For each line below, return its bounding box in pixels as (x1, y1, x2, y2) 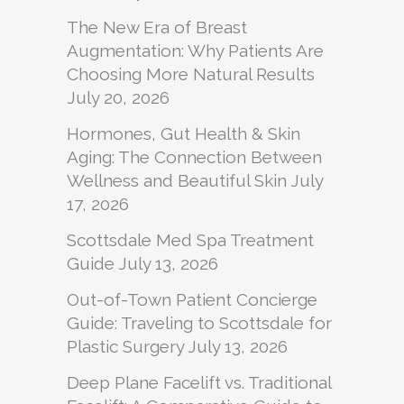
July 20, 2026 (67, 87, 170, 108)
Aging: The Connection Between (67, 147, 322, 168)
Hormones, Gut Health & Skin (67, 124, 300, 144)
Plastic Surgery (67, 336, 184, 357)
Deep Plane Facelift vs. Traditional (67, 372, 331, 393)
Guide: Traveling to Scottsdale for (67, 313, 332, 334)
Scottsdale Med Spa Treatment (67, 230, 314, 251)
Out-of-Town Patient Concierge (67, 289, 317, 310)
